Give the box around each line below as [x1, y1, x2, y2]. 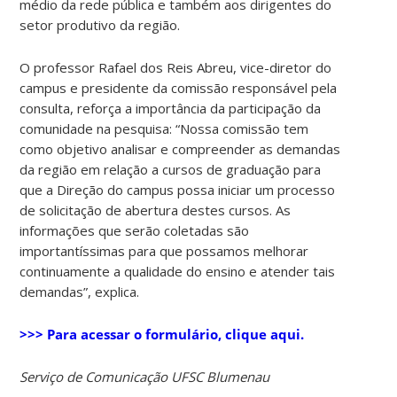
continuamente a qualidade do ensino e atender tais [19, 261, 336, 280]
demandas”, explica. [19, 282, 140, 300]
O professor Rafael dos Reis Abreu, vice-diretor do [19, 58, 332, 76]
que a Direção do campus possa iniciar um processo [19, 180, 336, 198]
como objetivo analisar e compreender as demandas [19, 139, 341, 158]
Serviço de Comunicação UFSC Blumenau [19, 367, 270, 385]
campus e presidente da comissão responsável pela [19, 78, 338, 97]
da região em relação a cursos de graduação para [19, 160, 322, 178]
